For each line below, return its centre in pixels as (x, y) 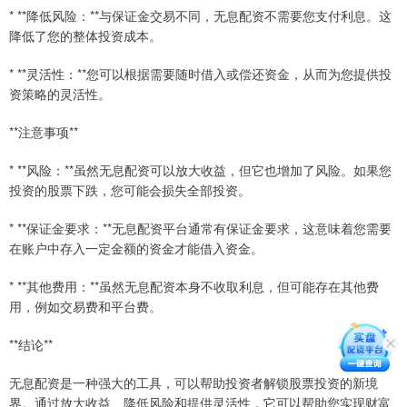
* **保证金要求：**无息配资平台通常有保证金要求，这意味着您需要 (200, 228)
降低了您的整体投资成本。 (85, 36)
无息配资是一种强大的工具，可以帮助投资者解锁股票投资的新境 (194, 383)
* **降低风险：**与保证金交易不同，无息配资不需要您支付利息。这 (200, 16)
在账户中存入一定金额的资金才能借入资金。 (136, 248)
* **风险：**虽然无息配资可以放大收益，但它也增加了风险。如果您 (200, 170)
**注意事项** (44, 132)
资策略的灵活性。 (60, 94)
